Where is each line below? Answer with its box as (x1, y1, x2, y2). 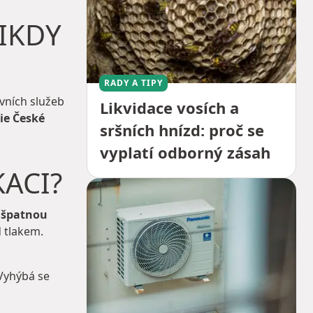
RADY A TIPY (104, 77, 163, 89)
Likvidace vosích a (100, 97, 239, 119)
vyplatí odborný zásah (100, 142, 270, 163)
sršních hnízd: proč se (100, 119, 264, 141)
